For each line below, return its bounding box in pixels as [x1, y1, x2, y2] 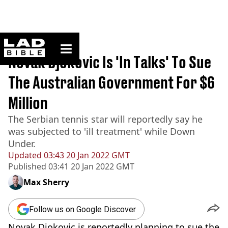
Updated [8, 150, 42, 161]
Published [8, 161, 46, 172]
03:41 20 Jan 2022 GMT [46, 161, 134, 172]
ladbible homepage [44, 38, 105, 47]
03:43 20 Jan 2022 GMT [42, 150, 130, 161]
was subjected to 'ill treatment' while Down [8, 125, 195, 137]
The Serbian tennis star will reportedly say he [8, 113, 203, 125]
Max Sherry [23, 177, 69, 188]
